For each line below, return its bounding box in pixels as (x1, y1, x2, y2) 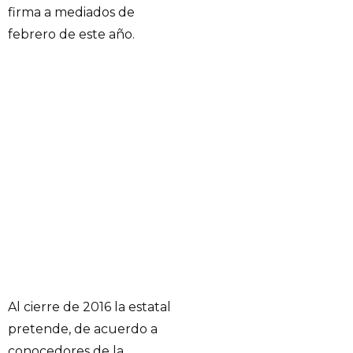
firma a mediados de (8, 4, 135, 20)
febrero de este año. (8, 26, 135, 42)
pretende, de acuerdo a (8, 321, 158, 336)
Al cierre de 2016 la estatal (8, 299, 171, 314)
